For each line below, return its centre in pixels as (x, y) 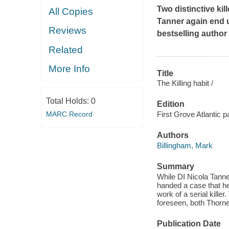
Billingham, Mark (185, 145)
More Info (70, 69)
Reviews (68, 31)
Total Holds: (68, 101)
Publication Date (189, 223)
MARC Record (69, 114)
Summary (175, 166)
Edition (170, 104)
